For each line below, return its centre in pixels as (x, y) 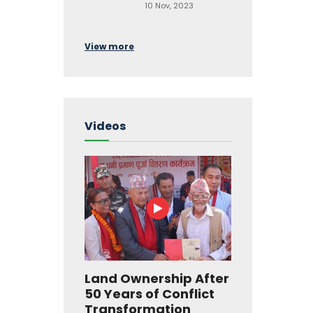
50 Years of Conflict (150, 294)
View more (109, 46)
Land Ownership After (157, 278)
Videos (105, 126)
